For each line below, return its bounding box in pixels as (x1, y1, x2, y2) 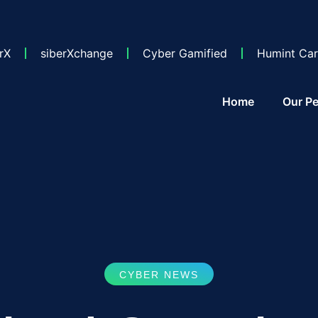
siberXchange (40, 46, 113, 60)
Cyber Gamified (143, 46, 227, 60)
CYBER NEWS (119, 269, 199, 280)
